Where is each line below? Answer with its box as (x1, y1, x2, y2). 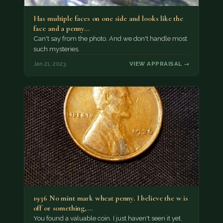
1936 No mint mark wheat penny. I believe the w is (33, 194, 188, 203)
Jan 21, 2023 (33, 60, 66, 68)
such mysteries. (33, 45, 81, 53)
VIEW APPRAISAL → (129, 60, 190, 68)
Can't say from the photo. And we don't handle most (33, 34, 187, 42)
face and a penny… (33, 23, 90, 33)
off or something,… (33, 204, 93, 213)
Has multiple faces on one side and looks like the (33, 13, 183, 23)
